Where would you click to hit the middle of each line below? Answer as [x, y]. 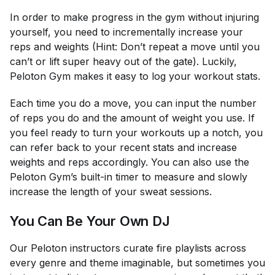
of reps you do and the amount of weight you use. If [132, 118]
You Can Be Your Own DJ [90, 221]
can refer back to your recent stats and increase [123, 147]
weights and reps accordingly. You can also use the [130, 162]
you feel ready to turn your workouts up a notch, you [136, 132]
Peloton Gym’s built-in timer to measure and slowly [129, 176]
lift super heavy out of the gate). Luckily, [143, 61]
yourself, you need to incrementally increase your [126, 32]
